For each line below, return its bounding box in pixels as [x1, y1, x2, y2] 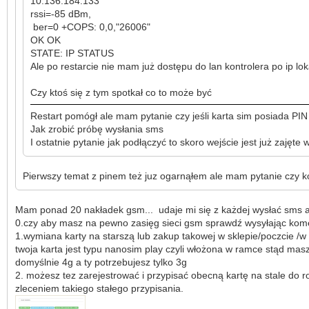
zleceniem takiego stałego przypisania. [15, 282, 183, 294]
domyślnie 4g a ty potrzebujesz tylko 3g [15, 256, 187, 268]
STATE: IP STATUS [30, 47, 114, 59]
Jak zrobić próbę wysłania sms [30, 123, 163, 134]
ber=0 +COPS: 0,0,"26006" [30, 21, 150, 32]
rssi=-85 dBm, [30, 8, 91, 19]
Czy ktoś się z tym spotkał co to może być [30, 86, 212, 98]
